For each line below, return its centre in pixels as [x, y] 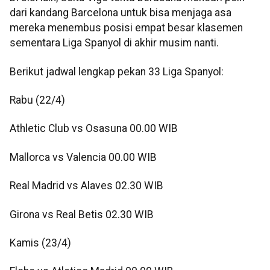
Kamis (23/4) [40, 243]
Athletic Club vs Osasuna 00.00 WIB [94, 129]
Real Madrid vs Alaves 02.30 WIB [86, 186]
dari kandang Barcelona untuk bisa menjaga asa [121, 13]
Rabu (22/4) [37, 100]
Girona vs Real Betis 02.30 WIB [82, 214]
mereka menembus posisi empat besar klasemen [126, 28]
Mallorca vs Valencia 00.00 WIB [83, 157]
